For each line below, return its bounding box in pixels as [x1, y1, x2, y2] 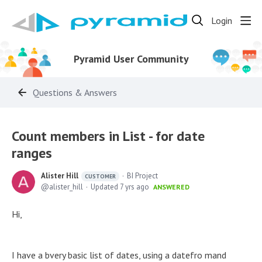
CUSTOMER [85, 173, 116, 180]
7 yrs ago [120, 182, 149, 192]
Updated [91, 182, 120, 192]
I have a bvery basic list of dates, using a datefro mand [12, 249, 226, 261]
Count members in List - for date [12, 127, 205, 145]
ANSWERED [153, 182, 189, 191]
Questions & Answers [33, 86, 117, 98]
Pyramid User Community [73, 52, 189, 65]
